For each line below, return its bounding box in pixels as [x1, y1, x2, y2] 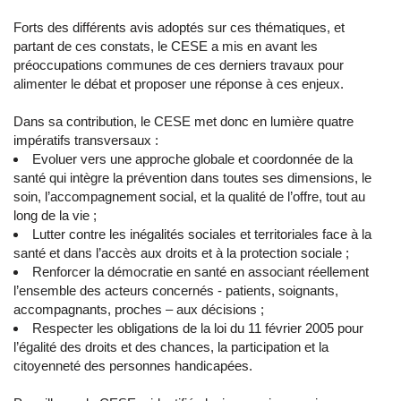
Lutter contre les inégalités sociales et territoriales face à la [32, 226, 371, 243]
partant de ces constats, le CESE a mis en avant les [13, 38, 318, 55]
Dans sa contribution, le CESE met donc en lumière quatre [13, 114, 354, 130]
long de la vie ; [13, 208, 100, 224]
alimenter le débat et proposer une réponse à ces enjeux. [13, 76, 344, 92]
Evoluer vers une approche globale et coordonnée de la [32, 151, 353, 167]
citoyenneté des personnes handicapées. [13, 358, 252, 374]
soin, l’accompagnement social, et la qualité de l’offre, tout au [13, 189, 365, 205]
